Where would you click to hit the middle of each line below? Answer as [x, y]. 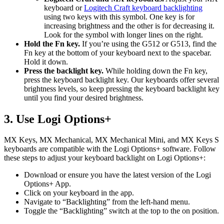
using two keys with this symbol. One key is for [119, 16]
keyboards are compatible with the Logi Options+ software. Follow [110, 149]
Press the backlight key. [64, 70]
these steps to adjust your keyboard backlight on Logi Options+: [105, 158]
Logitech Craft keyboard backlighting [143, 7]
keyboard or [64, 7]
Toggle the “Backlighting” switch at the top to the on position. [121, 211]
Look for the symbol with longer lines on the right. [123, 34]
